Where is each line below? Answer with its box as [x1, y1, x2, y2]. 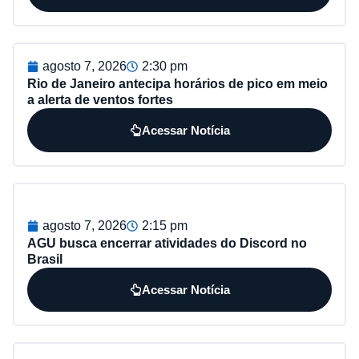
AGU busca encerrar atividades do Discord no [27, 236, 307, 250]
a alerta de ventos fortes [27, 92, 173, 107]
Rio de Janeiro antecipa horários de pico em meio [27, 76, 328, 91]
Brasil [27, 252, 63, 266]
